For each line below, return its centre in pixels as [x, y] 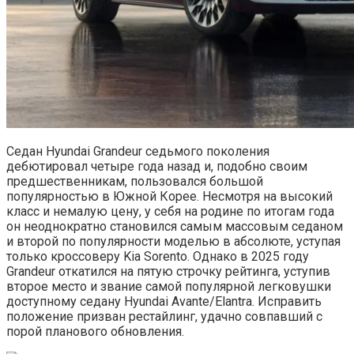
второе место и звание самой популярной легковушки [169, 287]
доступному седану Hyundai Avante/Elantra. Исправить [164, 302]
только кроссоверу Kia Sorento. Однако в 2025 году [158, 257]
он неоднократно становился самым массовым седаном [175, 227]
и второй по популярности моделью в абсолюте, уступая [173, 242]
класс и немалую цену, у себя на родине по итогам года [170, 212]
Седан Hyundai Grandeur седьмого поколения [138, 152]
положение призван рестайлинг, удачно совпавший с [164, 317]
